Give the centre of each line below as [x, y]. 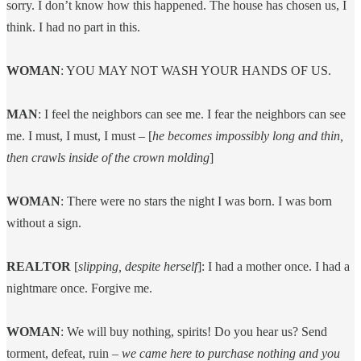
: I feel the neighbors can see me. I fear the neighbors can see [192, 114]
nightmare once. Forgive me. [79, 288]
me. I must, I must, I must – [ [79, 135]
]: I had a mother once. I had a [274, 266]
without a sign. [46, 222]
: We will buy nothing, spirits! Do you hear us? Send [194, 331]
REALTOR [39, 266]
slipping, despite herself [138, 266]
